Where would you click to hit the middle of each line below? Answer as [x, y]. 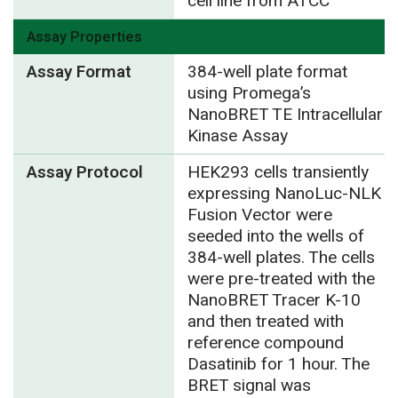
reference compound [265, 342]
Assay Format [79, 72]
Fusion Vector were [259, 215]
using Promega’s [249, 93]
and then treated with [265, 321]
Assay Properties [84, 37]
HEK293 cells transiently [278, 172]
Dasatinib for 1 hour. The [278, 364]
